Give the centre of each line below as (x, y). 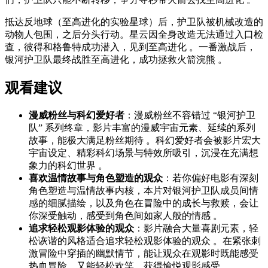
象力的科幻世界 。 (68, 166)
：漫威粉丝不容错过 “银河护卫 (190, 115)
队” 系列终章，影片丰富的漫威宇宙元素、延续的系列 (142, 128)
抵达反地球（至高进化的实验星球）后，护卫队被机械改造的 (134, 22)
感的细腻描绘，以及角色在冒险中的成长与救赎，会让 (144, 203)
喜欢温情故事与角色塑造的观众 (96, 178)
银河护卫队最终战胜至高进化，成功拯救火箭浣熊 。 (116, 60)
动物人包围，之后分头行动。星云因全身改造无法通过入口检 (134, 35)
